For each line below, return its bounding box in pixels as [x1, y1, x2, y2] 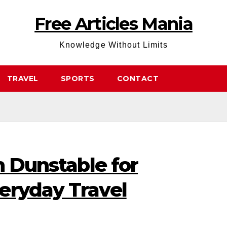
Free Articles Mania [34, 13, 193, 34]
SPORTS [60, 74, 95, 83]
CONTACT [117, 74, 159, 83]
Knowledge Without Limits [59, 41, 168, 49]
